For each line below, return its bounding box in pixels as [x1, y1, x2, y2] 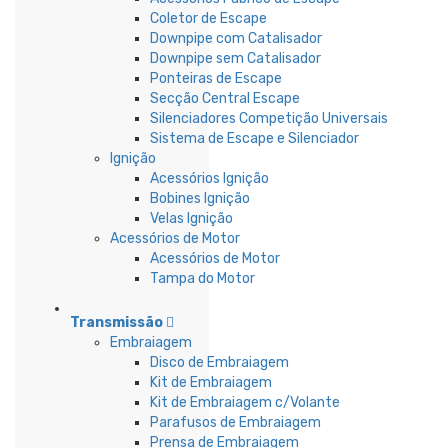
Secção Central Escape [150, 90, 300, 107]
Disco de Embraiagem [150, 354, 289, 371]
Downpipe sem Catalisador [150, 50, 321, 67]
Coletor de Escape [150, 10, 267, 27]
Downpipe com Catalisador [150, 30, 322, 47]
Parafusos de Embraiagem [150, 414, 321, 431]
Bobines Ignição [150, 190, 250, 207]
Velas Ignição [150, 210, 233, 227]
